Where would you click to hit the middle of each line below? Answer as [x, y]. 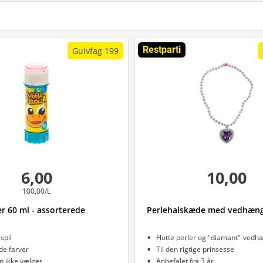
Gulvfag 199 [95, 51]
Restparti [162, 50]
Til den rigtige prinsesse [195, 249]
